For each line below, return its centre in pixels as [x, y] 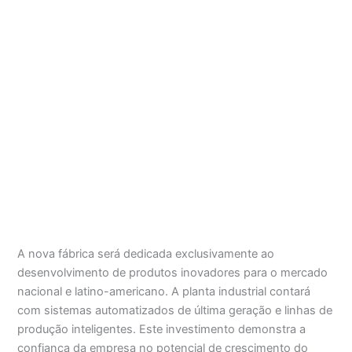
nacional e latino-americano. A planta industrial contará [164, 291]
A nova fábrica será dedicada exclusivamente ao [146, 253]
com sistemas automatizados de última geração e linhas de [175, 310]
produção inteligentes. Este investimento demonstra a [162, 329]
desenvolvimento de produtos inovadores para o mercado [173, 272]
